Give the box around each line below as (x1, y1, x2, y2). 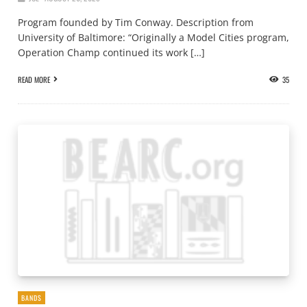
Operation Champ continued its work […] (18, 45, 205, 59)
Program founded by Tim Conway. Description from (18, 15, 254, 29)
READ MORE (18, 74, 50, 86)
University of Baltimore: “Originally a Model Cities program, (18, 30, 289, 44)
